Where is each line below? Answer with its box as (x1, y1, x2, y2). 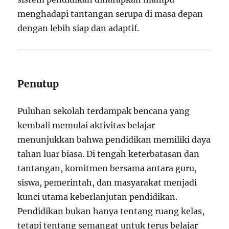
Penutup (17, 78, 59, 90)
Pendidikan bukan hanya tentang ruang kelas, (17, 206, 205, 217)
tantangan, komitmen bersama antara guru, (17, 163, 197, 174)
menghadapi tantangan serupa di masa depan (17, 9, 203, 19)
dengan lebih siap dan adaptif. (17, 23, 140, 34)
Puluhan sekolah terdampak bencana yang (17, 106, 190, 117)
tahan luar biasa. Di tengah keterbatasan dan (17, 149, 200, 159)
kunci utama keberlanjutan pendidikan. (17, 192, 178, 202)
